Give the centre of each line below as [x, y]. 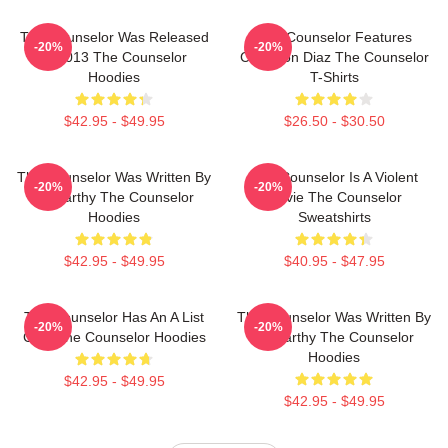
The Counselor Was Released [114, 37]
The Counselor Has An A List [114, 317]
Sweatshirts [334, 217]
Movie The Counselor [334, 197]
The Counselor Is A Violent [334, 177]
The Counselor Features [334, 37]
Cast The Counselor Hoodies [114, 337]
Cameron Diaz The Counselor [334, 57]
